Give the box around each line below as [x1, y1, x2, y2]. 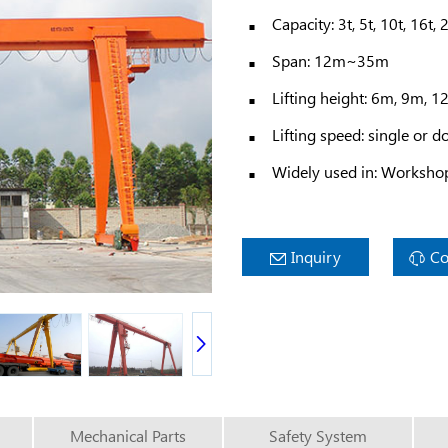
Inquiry [291, 246, 341, 267]
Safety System [269, 425, 367, 446]
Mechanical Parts [70, 425, 186, 446]
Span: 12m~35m [272, 50, 389, 71]
